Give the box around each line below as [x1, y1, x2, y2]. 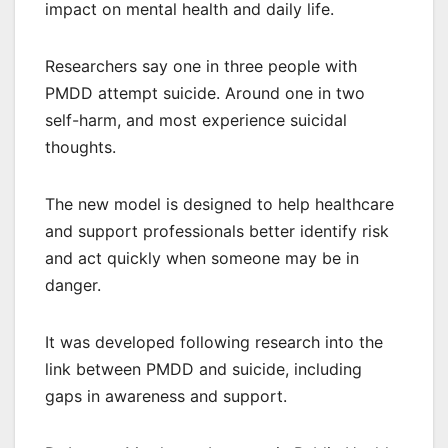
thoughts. [45, 137, 116, 158]
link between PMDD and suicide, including [45, 359, 362, 380]
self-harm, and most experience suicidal [45, 110, 347, 131]
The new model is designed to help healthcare [45, 194, 394, 215]
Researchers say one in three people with [45, 56, 357, 77]
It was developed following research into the [45, 332, 383, 353]
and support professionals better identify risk [45, 221, 389, 242]
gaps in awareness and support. [45, 386, 287, 407]
